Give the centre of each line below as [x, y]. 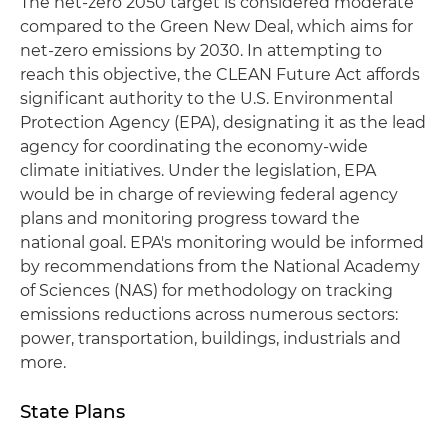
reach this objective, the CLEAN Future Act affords [220, 74]
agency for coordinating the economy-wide [194, 146]
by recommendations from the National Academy [220, 266]
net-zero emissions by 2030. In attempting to [201, 50]
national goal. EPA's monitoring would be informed [222, 242]
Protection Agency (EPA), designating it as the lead [223, 122]
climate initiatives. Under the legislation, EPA [198, 170]
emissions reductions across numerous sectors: [209, 314]
